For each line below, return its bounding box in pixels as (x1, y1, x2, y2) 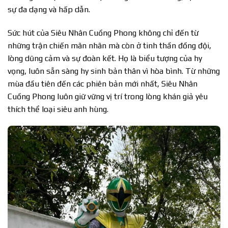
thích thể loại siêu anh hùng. (8, 104, 108, 114)
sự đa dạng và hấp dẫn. (8, 4, 90, 14)
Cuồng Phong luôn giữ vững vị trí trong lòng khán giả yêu (8, 91, 208, 101)
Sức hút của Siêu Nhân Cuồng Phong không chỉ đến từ (8, 27, 198, 38)
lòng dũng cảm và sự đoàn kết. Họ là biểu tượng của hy (8, 53, 202, 63)
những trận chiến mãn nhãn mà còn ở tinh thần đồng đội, (8, 40, 211, 50)
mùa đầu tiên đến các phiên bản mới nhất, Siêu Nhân (8, 78, 197, 89)
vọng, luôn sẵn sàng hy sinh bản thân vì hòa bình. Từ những (8, 66, 220, 76)
